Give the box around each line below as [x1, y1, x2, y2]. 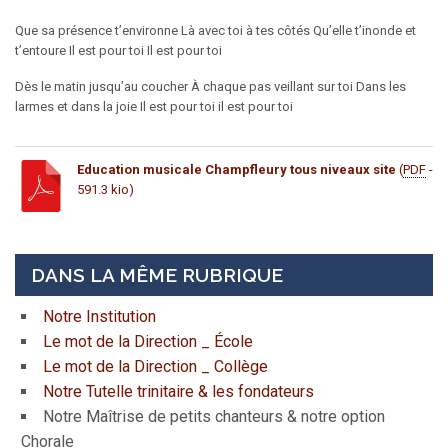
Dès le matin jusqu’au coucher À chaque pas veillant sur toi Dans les [15, 79, 406, 95]
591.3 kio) [77, 182, 134, 198]
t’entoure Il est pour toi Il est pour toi [15, 43, 222, 59]
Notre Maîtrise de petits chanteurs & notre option [43, 407, 386, 427]
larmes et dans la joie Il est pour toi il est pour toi [15, 99, 293, 115]
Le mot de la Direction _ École [43, 332, 254, 352]
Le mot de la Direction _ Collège [43, 357, 269, 377]
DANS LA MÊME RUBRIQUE [31, 264, 283, 287]
